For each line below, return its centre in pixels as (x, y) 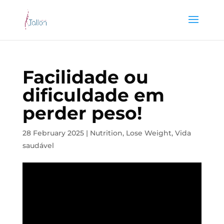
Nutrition (106, 133)
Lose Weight (148, 133)
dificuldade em (93, 95)
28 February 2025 (53, 133)
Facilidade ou (85, 77)
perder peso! (82, 113)
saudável (38, 145)
